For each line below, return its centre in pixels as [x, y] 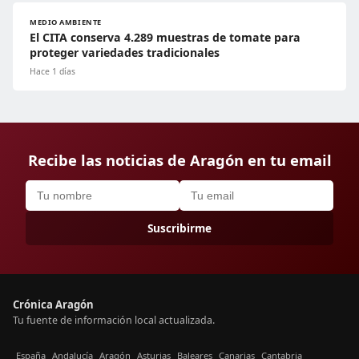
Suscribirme [179, 228]
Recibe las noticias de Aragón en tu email [179, 160]
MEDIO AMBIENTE [66, 22]
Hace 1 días [52, 72]
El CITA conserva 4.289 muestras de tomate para [165, 38]
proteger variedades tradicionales [125, 53]
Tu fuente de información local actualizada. [114, 321]
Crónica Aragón [53, 305]
